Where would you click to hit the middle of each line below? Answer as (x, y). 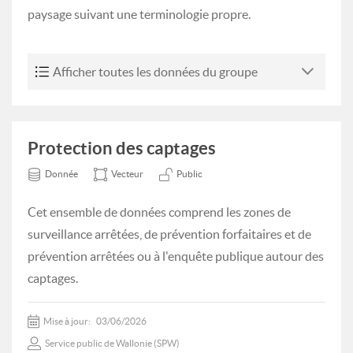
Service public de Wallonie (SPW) (112, 343)
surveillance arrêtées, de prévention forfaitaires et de (169, 234)
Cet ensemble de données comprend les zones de (159, 212)
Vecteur (127, 174)
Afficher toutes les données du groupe (155, 72)
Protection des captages (122, 148)
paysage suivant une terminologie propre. (139, 14)
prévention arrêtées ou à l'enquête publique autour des (176, 256)
